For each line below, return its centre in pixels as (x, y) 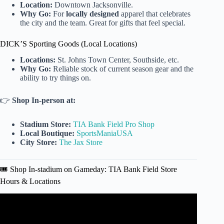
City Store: (38, 142)
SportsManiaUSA (105, 133)
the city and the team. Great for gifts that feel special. (103, 22)
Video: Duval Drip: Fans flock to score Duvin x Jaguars (98, 212)
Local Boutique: (47, 133)
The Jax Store (81, 142)
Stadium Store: (45, 124)
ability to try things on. (55, 78)
